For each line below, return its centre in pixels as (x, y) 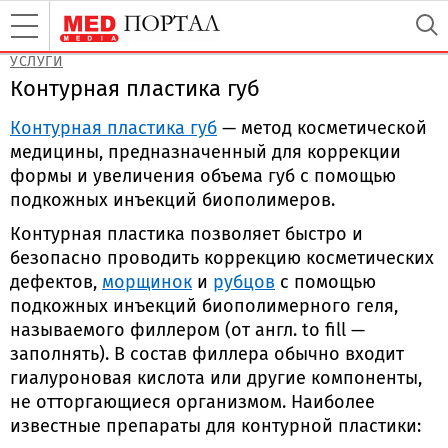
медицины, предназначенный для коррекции (205, 153)
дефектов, (56, 283)
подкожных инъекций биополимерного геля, (204, 307)
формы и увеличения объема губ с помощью (203, 177)
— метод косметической (322, 129)
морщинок (147, 283)
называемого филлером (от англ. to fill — (187, 331)
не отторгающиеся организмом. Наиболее (192, 403)
